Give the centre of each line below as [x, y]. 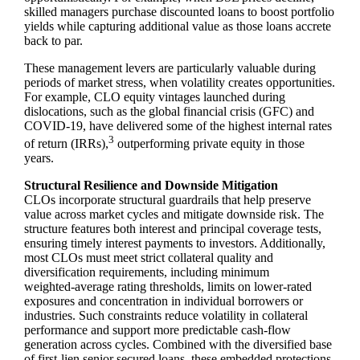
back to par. [54, 40]
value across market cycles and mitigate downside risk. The [174, 214]
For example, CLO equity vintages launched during [155, 96]
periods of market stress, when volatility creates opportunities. [180, 82]
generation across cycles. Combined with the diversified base [178, 344]
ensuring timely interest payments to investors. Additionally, [175, 243]
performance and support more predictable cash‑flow [158, 329]
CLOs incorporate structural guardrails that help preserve [168, 199]
